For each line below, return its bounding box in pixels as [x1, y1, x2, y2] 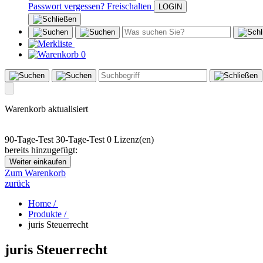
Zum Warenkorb [5, 168, 66, 178]
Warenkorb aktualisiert [5, 104, 88, 114]
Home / [28, 198, 58, 209]
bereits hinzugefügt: [5, 145, 77, 156]
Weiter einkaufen [9, 157, 66, 167]
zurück [5, 178, 30, 189]
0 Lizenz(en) [107, 134, 154, 145]
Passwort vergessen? [28, 1, 104, 12]
